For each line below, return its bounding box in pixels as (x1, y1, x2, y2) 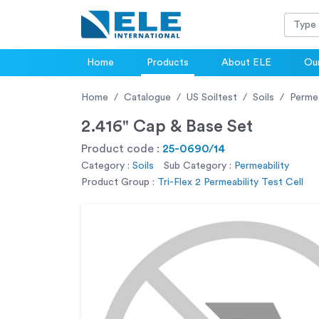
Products (147, 58, 189, 68)
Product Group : (81, 177, 155, 188)
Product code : (81, 143, 162, 155)
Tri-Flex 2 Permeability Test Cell (157, 177, 303, 188)
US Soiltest (187, 93, 237, 103)
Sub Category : (164, 161, 231, 172)
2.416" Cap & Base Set (81, 118, 253, 136)
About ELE (221, 58, 271, 68)
